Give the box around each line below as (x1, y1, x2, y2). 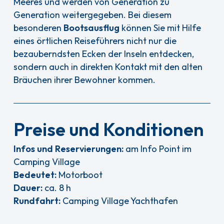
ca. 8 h (42, 182, 71, 194)
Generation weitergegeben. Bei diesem (13, 9, 172, 21)
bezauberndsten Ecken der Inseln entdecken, (13, 48, 194, 60)
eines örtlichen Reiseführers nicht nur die (13, 35, 177, 47)
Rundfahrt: (13, 195, 61, 207)
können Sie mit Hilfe (119, 22, 201, 34)
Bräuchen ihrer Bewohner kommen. (13, 74, 156, 86)
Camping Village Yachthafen (60, 195, 178, 207)
